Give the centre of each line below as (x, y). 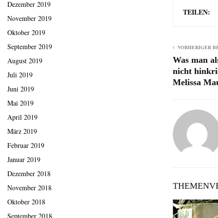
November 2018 (29, 188)
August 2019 (25, 61)
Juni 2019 (21, 89)
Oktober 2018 (26, 202)
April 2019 (22, 117)
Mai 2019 (20, 103)
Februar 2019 (26, 145)
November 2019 (29, 18)
